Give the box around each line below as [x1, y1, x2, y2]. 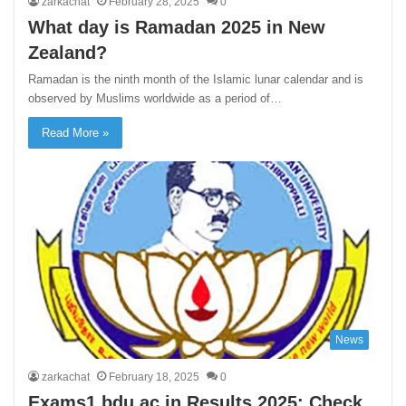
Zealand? [28, 43, 108, 63]
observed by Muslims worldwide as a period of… [28, 92, 283, 106]
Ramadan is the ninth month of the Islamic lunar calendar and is [28, 72, 364, 87]
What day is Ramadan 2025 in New [28, 17, 326, 38]
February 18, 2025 [109, 370, 200, 383]
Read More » [42, 126, 110, 140]
